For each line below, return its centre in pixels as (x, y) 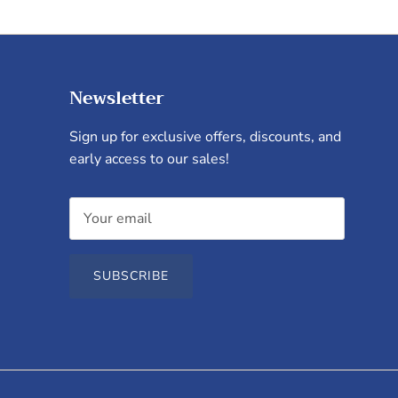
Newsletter (117, 98)
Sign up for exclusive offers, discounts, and (205, 136)
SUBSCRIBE (131, 275)
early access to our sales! (149, 159)
